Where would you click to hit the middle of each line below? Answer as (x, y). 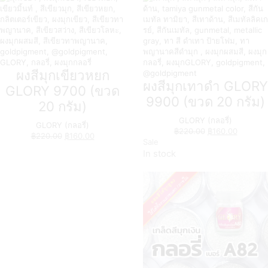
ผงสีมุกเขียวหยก (63, 75)
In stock (159, 153)
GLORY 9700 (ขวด (63, 90)
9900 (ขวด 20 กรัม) (205, 101)
